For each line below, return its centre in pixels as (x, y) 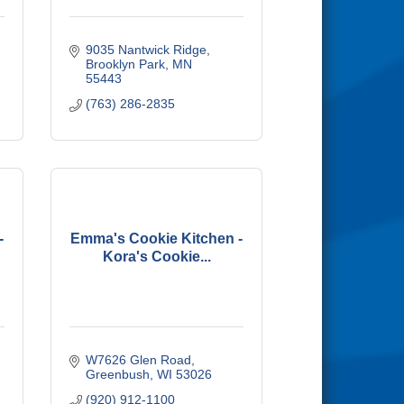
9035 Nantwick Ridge (146, 50)
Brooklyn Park (125, 64)
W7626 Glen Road (138, 360)
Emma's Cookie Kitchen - (156, 238)
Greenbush (117, 374)
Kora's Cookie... (156, 256)
